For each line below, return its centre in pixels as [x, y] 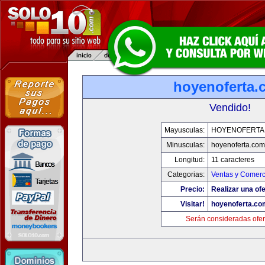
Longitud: [189, 160]
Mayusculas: [184, 130]
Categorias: [186, 174]
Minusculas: [185, 145]
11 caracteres [232, 160]
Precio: [192, 189]
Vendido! [230, 108]
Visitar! [192, 204]
